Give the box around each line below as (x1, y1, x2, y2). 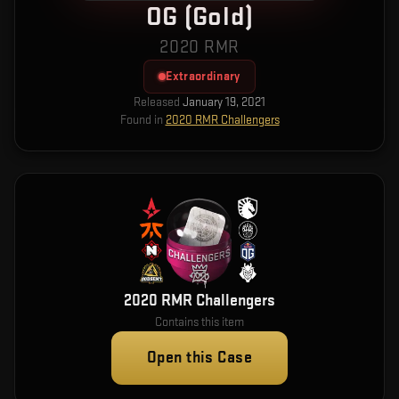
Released (134, 94, 180, 110)
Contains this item (155, 314, 244, 330)
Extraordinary (166, 69, 240, 84)
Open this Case (146, 348, 253, 367)
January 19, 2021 (183, 94, 265, 110)
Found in (119, 112, 163, 127)
